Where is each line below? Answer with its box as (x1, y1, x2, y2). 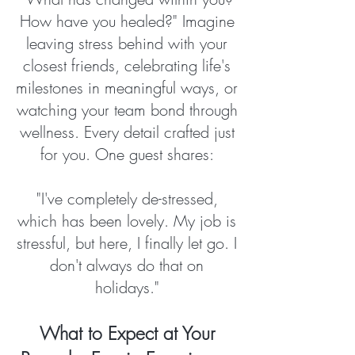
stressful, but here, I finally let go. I (17, 232, 237, 254)
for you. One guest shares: (40, 143, 214, 165)
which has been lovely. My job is (17, 210, 236, 231)
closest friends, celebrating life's (23, 55, 231, 76)
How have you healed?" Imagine (19, 10, 235, 32)
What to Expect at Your (39, 321, 215, 345)
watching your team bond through (16, 99, 238, 120)
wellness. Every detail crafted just (19, 121, 235, 143)
